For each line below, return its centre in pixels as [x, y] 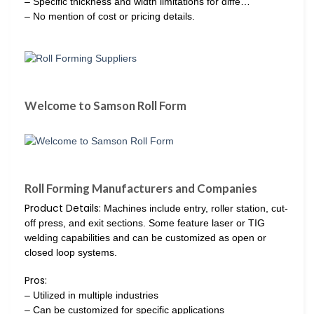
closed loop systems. [71, 253]
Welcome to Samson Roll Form [105, 106]
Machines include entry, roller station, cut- [194, 209]
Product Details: [63, 209]
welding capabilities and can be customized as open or [145, 238]
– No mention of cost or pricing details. [110, 16]
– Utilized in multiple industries [91, 295]
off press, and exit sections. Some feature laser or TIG [145, 223]
